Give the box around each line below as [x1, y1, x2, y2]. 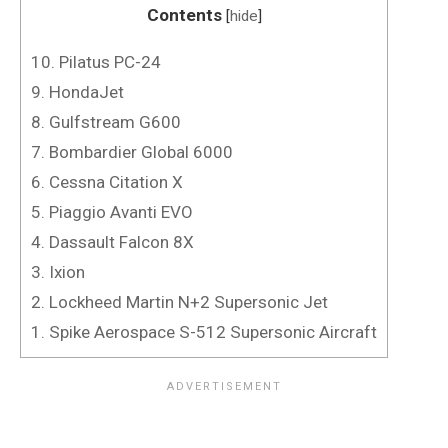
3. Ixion [31, 261, 85, 282]
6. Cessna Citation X [31, 171, 183, 192]
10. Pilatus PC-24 [31, 51, 161, 72]
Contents [146, 4, 222, 25]
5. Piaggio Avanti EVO [31, 201, 193, 222]
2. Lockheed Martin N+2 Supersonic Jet [31, 291, 328, 312]
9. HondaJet [31, 81, 124, 102]
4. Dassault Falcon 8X [31, 231, 194, 252]
